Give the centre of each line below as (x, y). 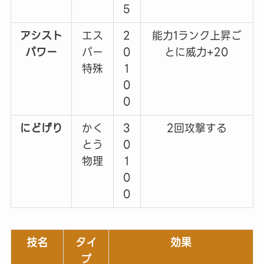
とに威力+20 (197, 52)
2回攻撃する (197, 128)
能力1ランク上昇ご (197, 35)
